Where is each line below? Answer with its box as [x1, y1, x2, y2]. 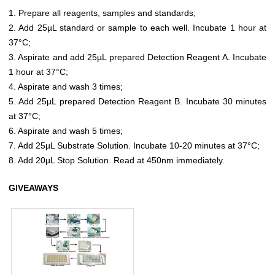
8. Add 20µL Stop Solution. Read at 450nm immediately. [9, 155, 225, 165]
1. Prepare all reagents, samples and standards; [9, 7, 196, 18]
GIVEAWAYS [9, 182, 58, 193]
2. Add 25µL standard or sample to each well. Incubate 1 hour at [9, 22, 266, 33]
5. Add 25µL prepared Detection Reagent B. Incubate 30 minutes [9, 96, 266, 106]
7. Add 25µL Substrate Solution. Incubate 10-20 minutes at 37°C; [9, 140, 260, 150]
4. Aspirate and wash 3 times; [9, 81, 123, 91]
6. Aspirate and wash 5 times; [9, 125, 123, 136]
